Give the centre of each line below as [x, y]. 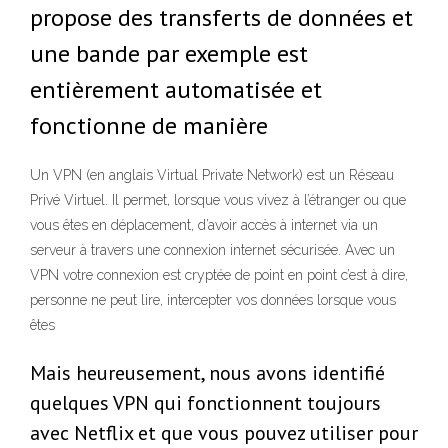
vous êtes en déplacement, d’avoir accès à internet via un [204, 225]
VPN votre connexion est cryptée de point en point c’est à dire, [219, 275]
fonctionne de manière [152, 125]
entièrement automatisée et [176, 89]
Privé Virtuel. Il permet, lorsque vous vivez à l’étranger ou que [218, 200]
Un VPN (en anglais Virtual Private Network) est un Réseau [212, 175]
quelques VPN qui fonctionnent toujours [205, 403]
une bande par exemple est [169, 53]
